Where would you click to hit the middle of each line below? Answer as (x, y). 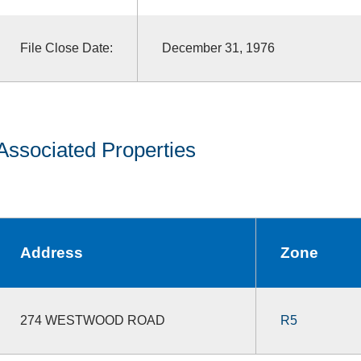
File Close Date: (66, 48)
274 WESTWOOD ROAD (92, 320)
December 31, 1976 (218, 48)
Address (51, 252)
